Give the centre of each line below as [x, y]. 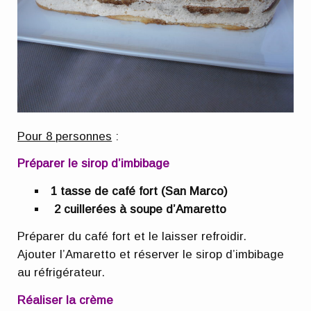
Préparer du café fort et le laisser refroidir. [132, 237]
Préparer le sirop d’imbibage [94, 164]
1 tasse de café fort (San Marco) [140, 191]
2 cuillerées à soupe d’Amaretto [139, 209]
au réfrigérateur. [61, 273]
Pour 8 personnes [65, 136]
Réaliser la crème [66, 300]
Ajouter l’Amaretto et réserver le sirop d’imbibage [151, 255]
